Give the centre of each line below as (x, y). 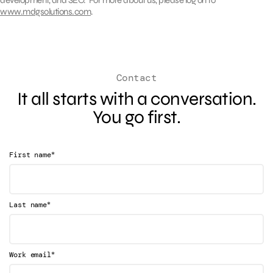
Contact (136, 77)
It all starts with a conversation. (136, 98)
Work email (30, 254)
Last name (28, 204)
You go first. (136, 117)
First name (30, 154)
